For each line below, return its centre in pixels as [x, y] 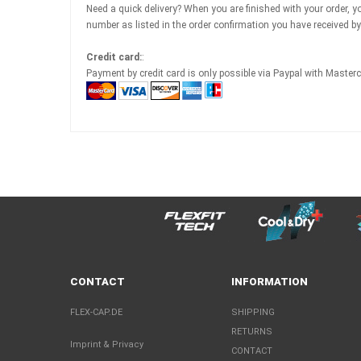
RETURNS [252, 332]
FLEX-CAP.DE [96, 312]
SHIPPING [253, 312]
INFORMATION [270, 282]
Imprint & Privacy [107, 344]
